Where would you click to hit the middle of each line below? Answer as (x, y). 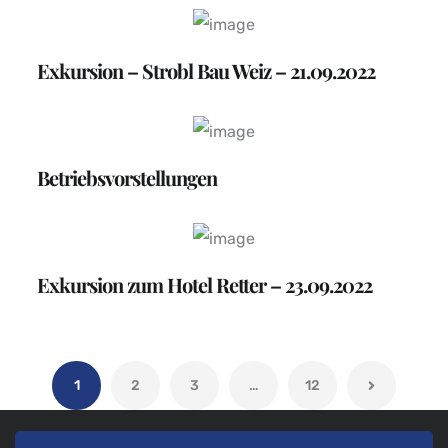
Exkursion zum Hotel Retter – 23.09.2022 (205, 285)
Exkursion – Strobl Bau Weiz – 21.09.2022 (206, 71)
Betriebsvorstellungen (127, 178)
